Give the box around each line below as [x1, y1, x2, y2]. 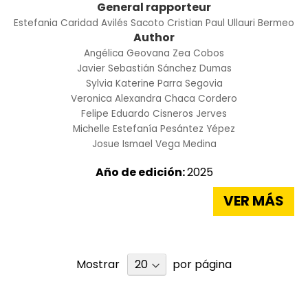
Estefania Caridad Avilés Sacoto [14, 16, 164, 30]
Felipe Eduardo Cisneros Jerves [81, 107, 227, 120]
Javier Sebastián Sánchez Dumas [76, 61, 232, 75]
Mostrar [76, 256, 120, 272]
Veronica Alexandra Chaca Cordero [71, 91, 237, 105]
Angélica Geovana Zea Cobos [84, 46, 224, 60]
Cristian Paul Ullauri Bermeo [167, 16, 294, 30]
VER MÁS [223, 191, 284, 211]
